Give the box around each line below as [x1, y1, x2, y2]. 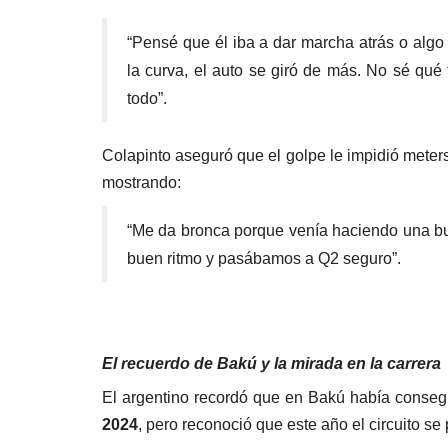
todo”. [127, 89, 167, 107]
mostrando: [102, 173, 181, 191]
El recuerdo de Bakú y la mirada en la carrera [102, 354, 441, 372]
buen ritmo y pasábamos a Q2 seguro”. [127, 249, 401, 267]
